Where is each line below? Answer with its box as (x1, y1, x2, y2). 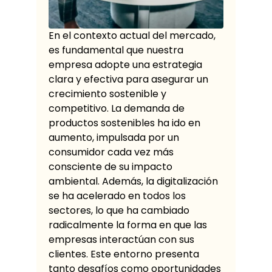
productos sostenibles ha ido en (49, 116, 200, 130)
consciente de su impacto (49, 160, 172, 174)
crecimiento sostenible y (49, 87, 166, 101)
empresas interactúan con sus (49, 233, 194, 246)
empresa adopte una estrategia (49, 58, 202, 72)
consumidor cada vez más (49, 145, 174, 159)
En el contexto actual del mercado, (49, 29, 216, 42)
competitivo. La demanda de (49, 101, 185, 115)
